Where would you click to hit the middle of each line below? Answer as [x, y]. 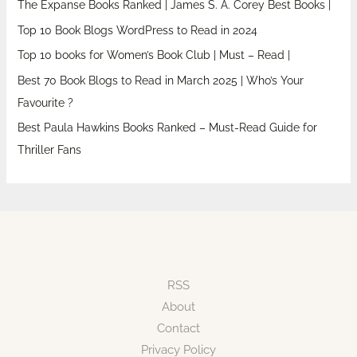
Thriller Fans [49, 150]
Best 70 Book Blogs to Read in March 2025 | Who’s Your [160, 80]
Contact [178, 329]
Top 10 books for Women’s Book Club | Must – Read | [153, 55]
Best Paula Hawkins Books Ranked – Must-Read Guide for [167, 128]
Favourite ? [45, 102]
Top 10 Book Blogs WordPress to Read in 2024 [137, 30]
